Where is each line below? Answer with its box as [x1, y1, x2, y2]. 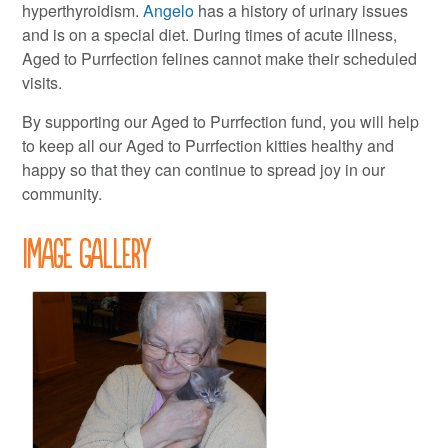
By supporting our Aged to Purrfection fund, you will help [22, 110, 420, 134]
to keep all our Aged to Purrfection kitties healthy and [22, 134, 395, 158]
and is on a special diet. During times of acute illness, [22, 23, 398, 47]
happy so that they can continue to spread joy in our [22, 158, 386, 182]
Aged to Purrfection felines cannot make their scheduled [22, 47, 418, 71]
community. [22, 182, 103, 206]
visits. [22, 71, 63, 95]
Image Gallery [22, 231, 152, 272]
